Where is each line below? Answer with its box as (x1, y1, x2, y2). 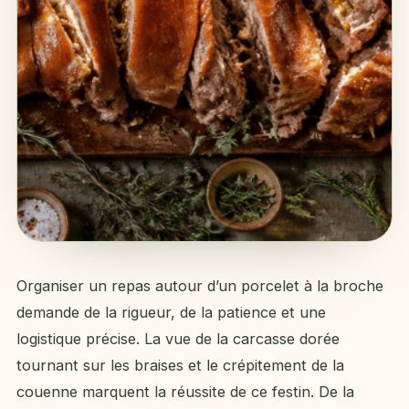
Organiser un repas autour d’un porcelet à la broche (16, 277, 383, 295)
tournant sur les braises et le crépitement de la (16, 356, 344, 374)
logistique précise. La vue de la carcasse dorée (16, 330, 340, 348)
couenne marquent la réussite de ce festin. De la (16, 383, 354, 401)
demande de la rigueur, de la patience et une (16, 303, 326, 321)
